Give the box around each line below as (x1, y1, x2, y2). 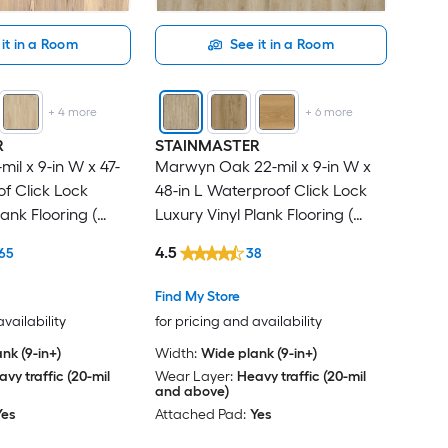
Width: (154, 345, 197, 363)
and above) (154, 383, 229, 401)
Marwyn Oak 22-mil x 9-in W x (154, 157, 371, 177)
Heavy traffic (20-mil (236, 368, 366, 386)
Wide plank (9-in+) (200, 345, 317, 363)
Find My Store (154, 288, 240, 306)
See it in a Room (230, 36, 334, 54)
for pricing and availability (154, 313, 322, 331)
